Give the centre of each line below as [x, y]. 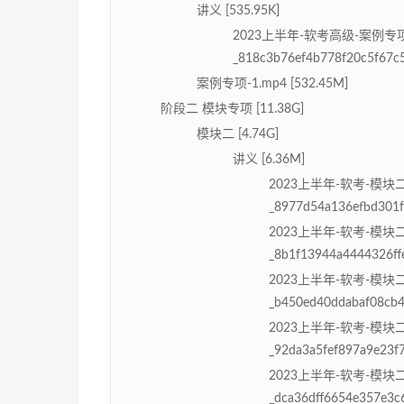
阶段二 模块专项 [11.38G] [232, 110]
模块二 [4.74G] [238, 135]
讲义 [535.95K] [238, 11]
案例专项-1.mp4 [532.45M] [272, 84]
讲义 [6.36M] [269, 160]
